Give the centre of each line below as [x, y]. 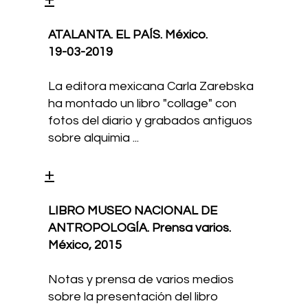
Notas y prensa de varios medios [141, 279]
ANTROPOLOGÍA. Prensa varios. [140, 228]
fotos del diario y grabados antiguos [151, 121]
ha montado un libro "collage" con [143, 104]
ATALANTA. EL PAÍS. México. [128, 35]
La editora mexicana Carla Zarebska [151, 87]
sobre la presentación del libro [133, 296]
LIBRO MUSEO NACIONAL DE [133, 210]
